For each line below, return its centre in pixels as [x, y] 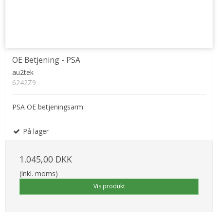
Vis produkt [109, 186]
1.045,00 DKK [46, 159]
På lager [35, 131]
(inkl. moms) [39, 174]
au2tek [23, 73]
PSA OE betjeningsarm [48, 107]
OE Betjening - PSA [46, 60]
